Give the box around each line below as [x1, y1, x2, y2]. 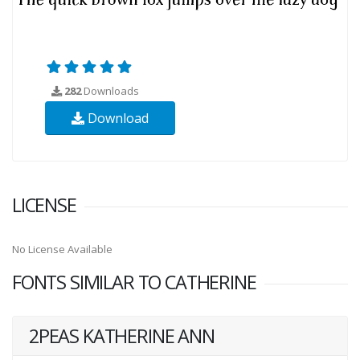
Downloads [81, 83, 139, 98]
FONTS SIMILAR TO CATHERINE [12, 268, 256, 295]
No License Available [12, 241, 112, 256]
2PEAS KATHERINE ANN [29, 322, 215, 349]
